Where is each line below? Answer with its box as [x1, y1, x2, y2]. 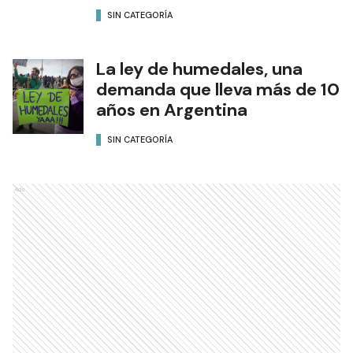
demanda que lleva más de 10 [96, 78, 340, 102]
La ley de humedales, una [96, 58, 303, 81]
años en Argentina [96, 98, 247, 122]
